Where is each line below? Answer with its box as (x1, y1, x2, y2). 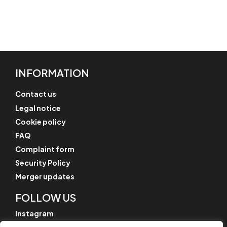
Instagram (15, 209, 54, 218)
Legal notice (15, 103, 61, 112)
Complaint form (15, 144, 74, 154)
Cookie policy (15, 117, 66, 126)
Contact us (15, 89, 56, 99)
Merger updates (15, 172, 74, 181)
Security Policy (15, 158, 70, 167)
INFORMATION (15, 66, 89, 79)
